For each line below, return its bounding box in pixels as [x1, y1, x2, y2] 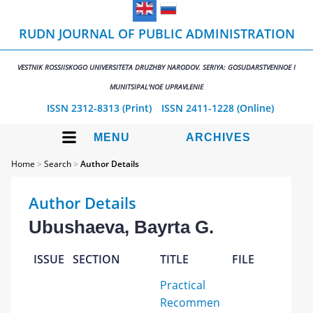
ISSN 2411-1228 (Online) [161, 101, 274, 115]
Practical [160, 277, 206, 293]
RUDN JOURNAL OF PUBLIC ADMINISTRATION [18, 25, 295, 42]
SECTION [73, 252, 121, 267]
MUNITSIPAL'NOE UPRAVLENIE [110, 82, 203, 92]
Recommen [160, 295, 221, 310]
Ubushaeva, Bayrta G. [29, 217, 214, 238]
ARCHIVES [186, 131, 251, 143]
